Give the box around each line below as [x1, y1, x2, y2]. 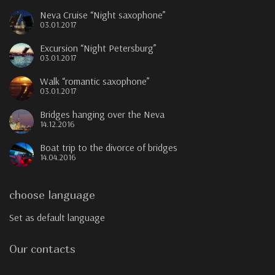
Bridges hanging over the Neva [40, 108, 165, 121]
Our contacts [9, 242, 76, 256]
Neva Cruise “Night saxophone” [40, 9, 166, 21]
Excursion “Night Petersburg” [40, 42, 157, 55]
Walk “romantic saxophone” [40, 75, 150, 88]
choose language [9, 188, 95, 202]
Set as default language [9, 211, 105, 224]
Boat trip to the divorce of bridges [40, 141, 177, 154]
